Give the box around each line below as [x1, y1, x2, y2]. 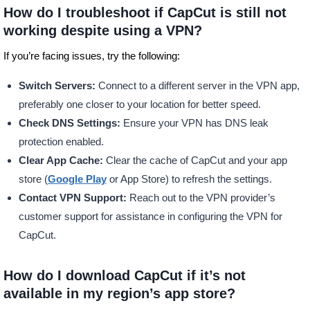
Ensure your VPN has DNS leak [120, 117, 268, 129]
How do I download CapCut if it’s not [3, 268, 246, 284]
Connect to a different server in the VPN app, [95, 80, 300, 92]
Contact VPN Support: [18, 192, 127, 204]
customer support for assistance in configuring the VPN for [18, 210, 282, 223]
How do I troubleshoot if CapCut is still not [3, 5, 286, 21]
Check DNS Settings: [18, 117, 120, 129]
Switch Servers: [18, 80, 95, 92]
